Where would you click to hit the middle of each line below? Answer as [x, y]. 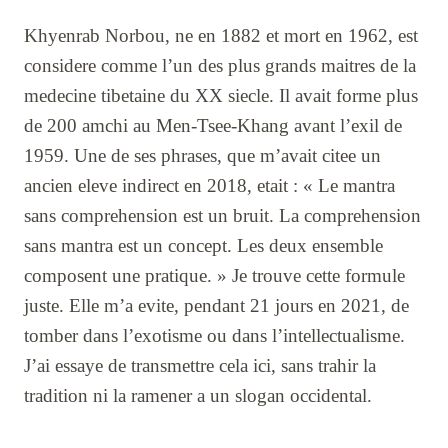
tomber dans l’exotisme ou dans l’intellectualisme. [214, 336]
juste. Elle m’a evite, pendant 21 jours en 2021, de [216, 306]
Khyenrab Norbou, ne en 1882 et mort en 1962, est [221, 36]
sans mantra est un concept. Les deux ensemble [203, 246]
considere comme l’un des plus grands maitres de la [220, 66]
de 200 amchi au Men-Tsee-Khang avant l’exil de [213, 126]
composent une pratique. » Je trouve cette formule [214, 276]
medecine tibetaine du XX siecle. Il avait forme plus [221, 96]
